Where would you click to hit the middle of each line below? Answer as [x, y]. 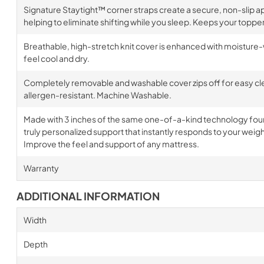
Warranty [41, 168]
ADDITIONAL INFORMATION [88, 196]
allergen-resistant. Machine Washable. [97, 95]
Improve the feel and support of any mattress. [111, 144]
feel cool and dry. [56, 58]
